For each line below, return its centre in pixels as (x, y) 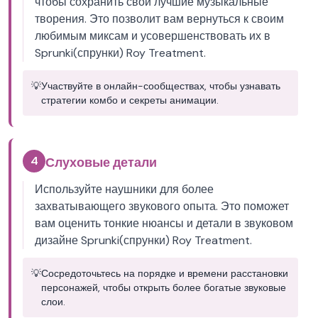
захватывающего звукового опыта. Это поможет (162, 206)
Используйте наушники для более (124, 189)
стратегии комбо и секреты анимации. (130, 100)
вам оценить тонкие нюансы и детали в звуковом (164, 223)
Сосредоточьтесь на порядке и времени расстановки (165, 273)
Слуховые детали (101, 163)
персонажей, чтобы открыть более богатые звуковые (164, 287)
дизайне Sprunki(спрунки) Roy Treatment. (143, 240)
